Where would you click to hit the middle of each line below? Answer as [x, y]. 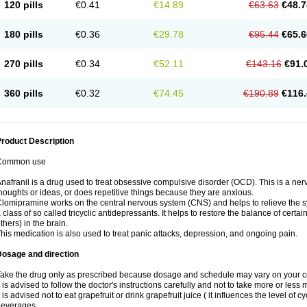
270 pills [23, 64]
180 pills [23, 34]
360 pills [23, 93]
